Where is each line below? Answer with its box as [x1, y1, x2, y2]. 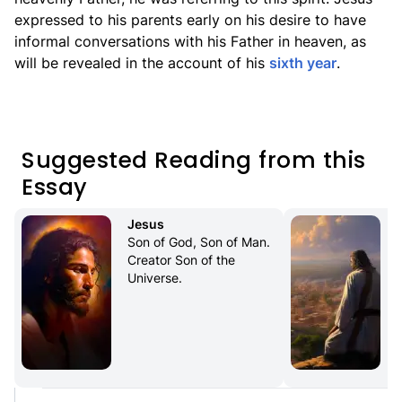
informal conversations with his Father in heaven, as [14, 32, 366, 50]
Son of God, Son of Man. [127, 234, 270, 249]
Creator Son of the [127, 252, 235, 267]
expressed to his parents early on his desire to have [14, 11, 366, 29]
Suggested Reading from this [22, 144, 366, 176]
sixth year [269, 54, 336, 72]
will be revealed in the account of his [14, 54, 269, 72]
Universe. [127, 270, 182, 285]
